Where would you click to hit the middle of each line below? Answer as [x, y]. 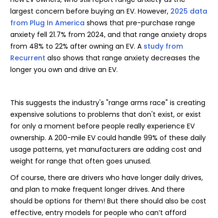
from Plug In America [47, 23]
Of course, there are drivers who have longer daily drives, [107, 178]
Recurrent [28, 58]
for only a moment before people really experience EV [102, 126]
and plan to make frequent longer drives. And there [98, 190]
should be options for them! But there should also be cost [108, 201]
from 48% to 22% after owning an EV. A [77, 46]
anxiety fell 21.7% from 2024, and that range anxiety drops [109, 35]
